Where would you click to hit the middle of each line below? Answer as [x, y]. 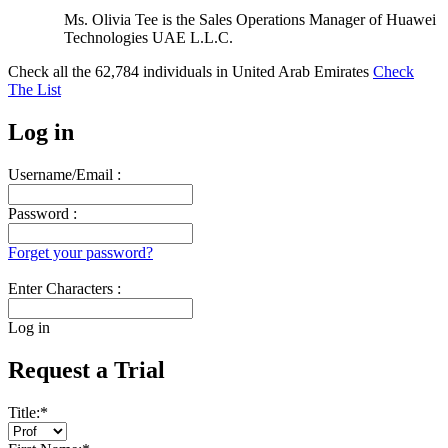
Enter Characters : [64, 288]
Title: [24, 412]
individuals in [185, 71]
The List [34, 89]
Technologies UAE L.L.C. [148, 38]
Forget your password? [80, 252]
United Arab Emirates [302, 71]
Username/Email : [64, 174]
